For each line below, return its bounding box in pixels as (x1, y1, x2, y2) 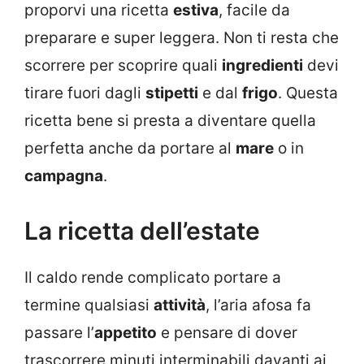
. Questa (278, 84, 338, 103)
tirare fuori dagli (24, 84, 145, 103)
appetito (94, 323, 157, 342)
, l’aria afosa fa (206, 295, 311, 314)
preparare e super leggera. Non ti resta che (24, 28, 339, 48)
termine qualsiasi (24, 295, 154, 314)
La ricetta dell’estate (24, 215, 260, 245)
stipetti (145, 84, 198, 103)
